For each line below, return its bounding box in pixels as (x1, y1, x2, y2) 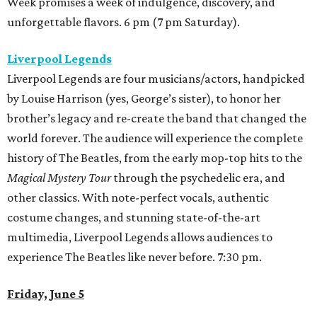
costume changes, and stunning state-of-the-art (7, 210, 260, 225)
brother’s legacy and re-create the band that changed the (7, 111, 306, 126)
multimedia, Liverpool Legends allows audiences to (7, 230, 272, 245)
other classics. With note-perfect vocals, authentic (7, 190, 269, 205)
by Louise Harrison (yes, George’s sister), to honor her (7, 91, 281, 106)
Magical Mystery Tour (7, 171, 111, 185)
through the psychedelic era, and (111, 171, 285, 185)
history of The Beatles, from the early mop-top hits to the (7, 151, 302, 166)
